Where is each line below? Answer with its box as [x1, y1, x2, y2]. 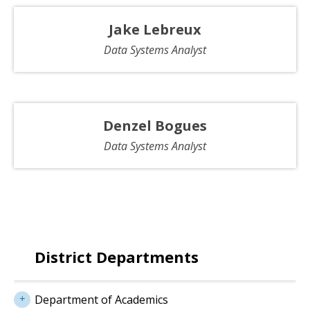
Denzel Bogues [103, 116, 207, 135]
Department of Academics [35, 291, 168, 307]
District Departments [35, 246, 199, 267]
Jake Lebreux [109, 19, 201, 39]
